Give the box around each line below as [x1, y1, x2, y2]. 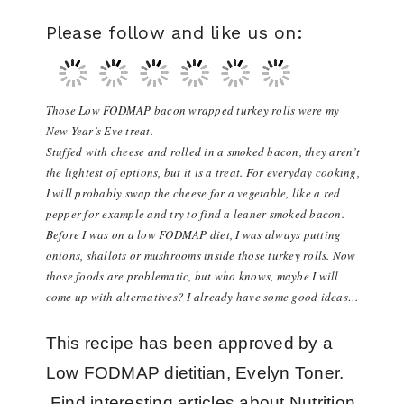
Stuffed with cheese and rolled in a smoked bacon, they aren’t [45, 143, 360, 160]
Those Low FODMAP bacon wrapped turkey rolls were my [45, 102, 340, 118]
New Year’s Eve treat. [45, 123, 158, 139]
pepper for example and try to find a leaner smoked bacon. [45, 206, 344, 222]
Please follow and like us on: [45, 22, 303, 43]
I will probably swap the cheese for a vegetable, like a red [45, 185, 341, 201]
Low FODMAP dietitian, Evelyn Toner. [45, 363, 344, 382]
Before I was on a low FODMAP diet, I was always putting [45, 226, 342, 243]
